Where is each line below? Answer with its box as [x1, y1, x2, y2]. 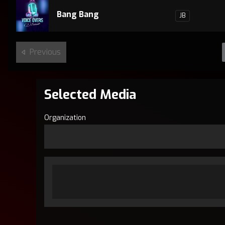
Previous [30, 47, 61, 57]
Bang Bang [57, 9, 99, 20]
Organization [44, 113, 86, 123]
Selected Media [44, 86, 136, 103]
